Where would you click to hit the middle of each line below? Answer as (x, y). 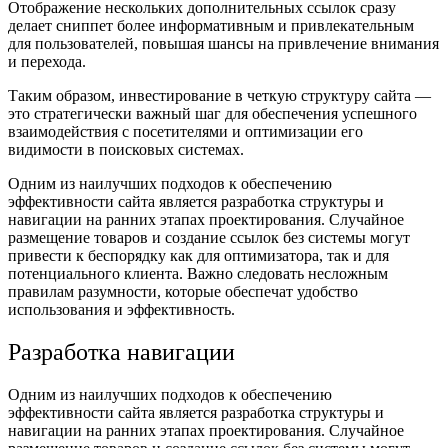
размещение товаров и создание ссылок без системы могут (209, 238)
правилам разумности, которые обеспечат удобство (183, 292)
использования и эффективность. (121, 310)
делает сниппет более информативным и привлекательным (211, 26)
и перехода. (47, 62)
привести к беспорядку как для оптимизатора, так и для (198, 256)
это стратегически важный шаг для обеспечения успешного (212, 114)
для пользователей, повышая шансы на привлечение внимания (223, 44)
